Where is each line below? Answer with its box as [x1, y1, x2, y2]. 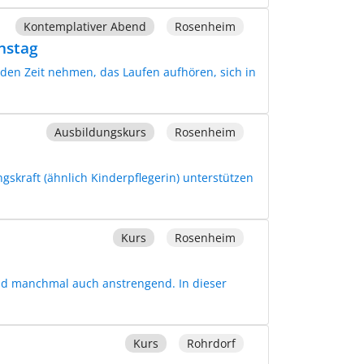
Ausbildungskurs [54, 123, 146, 140]
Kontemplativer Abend [23, 18, 146, 34]
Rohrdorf [186, 335, 236, 351]
